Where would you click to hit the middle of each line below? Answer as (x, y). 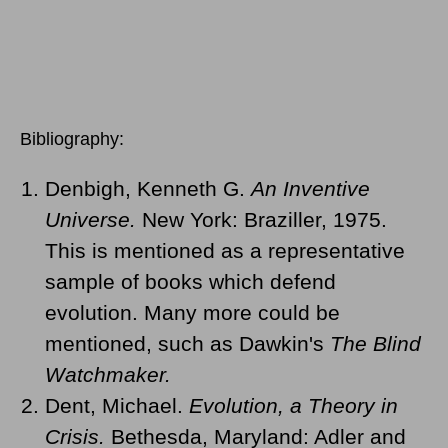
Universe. (90, 219)
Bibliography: (72, 138)
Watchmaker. (108, 374)
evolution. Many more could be (192, 312)
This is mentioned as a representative (225, 250)
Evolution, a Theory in (293, 405)
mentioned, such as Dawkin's (187, 343)
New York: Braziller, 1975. (261, 219)
